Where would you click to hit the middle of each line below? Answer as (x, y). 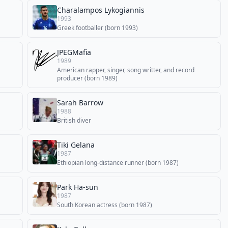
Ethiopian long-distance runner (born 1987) (118, 163)
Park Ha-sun (78, 187)
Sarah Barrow (80, 103)
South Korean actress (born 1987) (105, 205)
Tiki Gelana (76, 145)
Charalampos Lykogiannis (101, 10)
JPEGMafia (74, 52)
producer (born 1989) (87, 78)
